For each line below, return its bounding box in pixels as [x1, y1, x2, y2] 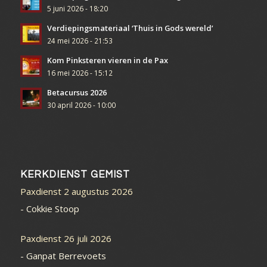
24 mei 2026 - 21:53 [46, 35, 113, 45]
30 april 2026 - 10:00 [46, 100, 116, 110]
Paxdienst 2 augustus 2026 [20, 185, 133, 197]
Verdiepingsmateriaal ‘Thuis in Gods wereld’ [46, 22, 213, 33]
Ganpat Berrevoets [26, 250, 106, 262]
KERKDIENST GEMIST [20, 169, 130, 179]
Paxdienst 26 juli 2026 [20, 232, 111, 244]
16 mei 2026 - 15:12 [46, 67, 113, 77]
